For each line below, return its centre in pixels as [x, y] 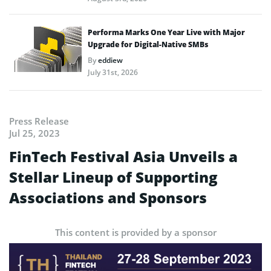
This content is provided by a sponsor [135, 233]
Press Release [39, 121]
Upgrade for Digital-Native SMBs [148, 45]
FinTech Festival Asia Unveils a [123, 157]
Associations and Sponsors [108, 198]
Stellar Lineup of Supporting [113, 177]
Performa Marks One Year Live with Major [166, 33]
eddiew [110, 60]
